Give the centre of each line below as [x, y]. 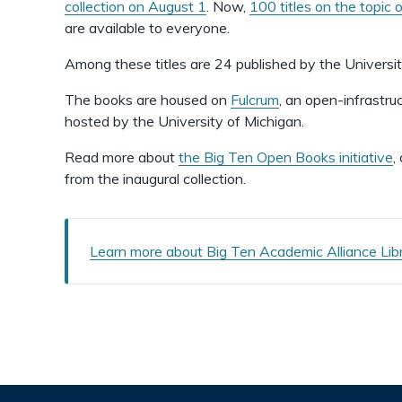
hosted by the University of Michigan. [186, 121]
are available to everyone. [147, 28]
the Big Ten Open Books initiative [286, 157]
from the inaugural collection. [157, 179]
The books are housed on [148, 100]
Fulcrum [255, 100]
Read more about [122, 157]
